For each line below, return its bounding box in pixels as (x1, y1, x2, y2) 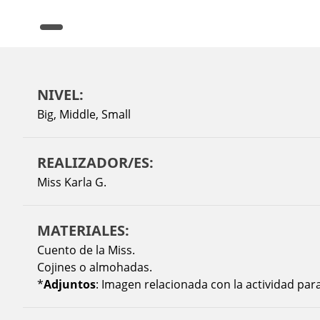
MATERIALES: (37, 221, 129, 240)
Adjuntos (44, 276, 96, 292)
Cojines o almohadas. (37, 259, 152, 275)
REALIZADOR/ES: (37, 153, 154, 172)
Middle (59, 106, 96, 122)
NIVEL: (37, 85, 84, 104)
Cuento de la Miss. (37, 242, 135, 258)
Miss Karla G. (37, 174, 106, 190)
